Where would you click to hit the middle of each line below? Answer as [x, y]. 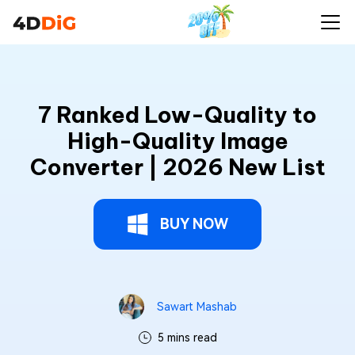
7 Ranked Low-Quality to [177, 115]
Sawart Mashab [197, 307]
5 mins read [187, 338]
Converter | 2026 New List [177, 167]
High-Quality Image [177, 141]
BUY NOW [194, 224]
